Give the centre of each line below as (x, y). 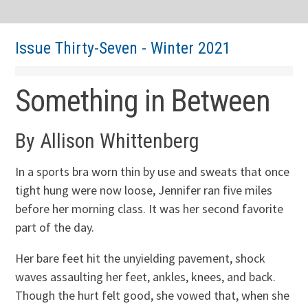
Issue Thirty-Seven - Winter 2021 (123, 48)
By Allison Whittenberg (108, 141)
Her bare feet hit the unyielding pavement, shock (141, 258)
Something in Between (143, 101)
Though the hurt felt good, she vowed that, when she (153, 295)
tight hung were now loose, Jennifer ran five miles (144, 190)
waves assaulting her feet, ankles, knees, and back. (146, 276)
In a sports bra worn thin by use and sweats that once (153, 171)
